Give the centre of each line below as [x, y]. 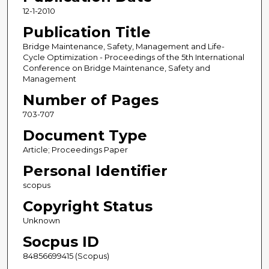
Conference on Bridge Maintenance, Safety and [116, 68]
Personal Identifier [95, 171]
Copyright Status [87, 207]
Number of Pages [90, 100]
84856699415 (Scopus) [66, 256]
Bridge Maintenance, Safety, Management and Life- [123, 47]
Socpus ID [61, 242]
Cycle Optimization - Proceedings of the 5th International [133, 57]
